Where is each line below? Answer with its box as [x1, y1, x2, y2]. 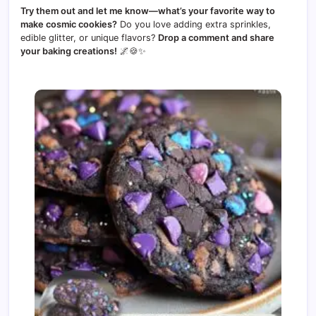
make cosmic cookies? [20, 18, 117, 30]
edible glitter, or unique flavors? [20, 32, 158, 43]
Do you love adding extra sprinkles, [117, 18, 271, 30]
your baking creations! [20, 45, 117, 56]
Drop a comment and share [158, 32, 274, 43]
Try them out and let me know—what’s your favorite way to [20, 5, 275, 16]
